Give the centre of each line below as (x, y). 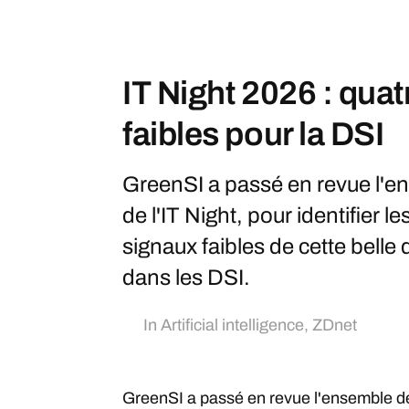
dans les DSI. (186, 278)
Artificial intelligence (232, 325)
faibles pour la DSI (253, 134)
